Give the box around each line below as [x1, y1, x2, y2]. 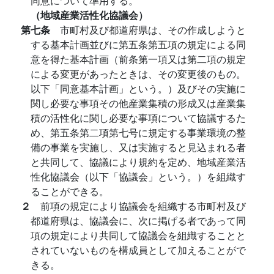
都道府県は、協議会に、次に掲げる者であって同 [31, 213, 246, 228]
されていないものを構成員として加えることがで [31, 243, 246, 257]
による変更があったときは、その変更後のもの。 [31, 67, 246, 81]
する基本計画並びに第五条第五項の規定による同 [31, 37, 246, 51]
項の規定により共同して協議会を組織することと [31, 228, 246, 242]
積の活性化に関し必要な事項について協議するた [31, 111, 246, 125]
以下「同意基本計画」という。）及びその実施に [31, 81, 246, 95]
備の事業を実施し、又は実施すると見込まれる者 [31, 140, 246, 154]
